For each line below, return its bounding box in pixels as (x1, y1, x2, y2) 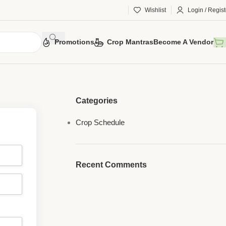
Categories (75, 96, 118, 105)
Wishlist (145, 7, 166, 14)
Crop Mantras (107, 38, 153, 46)
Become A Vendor (153, 38, 213, 46)
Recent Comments (75, 160, 147, 169)
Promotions (54, 38, 94, 46)
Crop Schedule (75, 118, 125, 127)
